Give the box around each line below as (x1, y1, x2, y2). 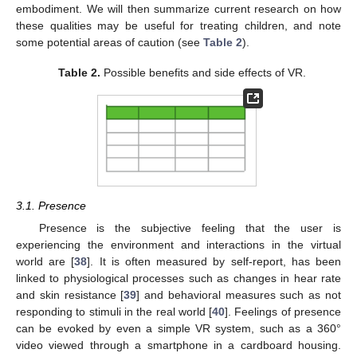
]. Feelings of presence (225, 304, 342, 318)
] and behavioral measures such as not (136, 288, 342, 301)
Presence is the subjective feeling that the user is (38, 221, 341, 234)
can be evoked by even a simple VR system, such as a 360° (16, 321, 341, 335)
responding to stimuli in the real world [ (16, 304, 213, 318)
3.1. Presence (16, 199, 86, 213)
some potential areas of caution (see (16, 35, 203, 49)
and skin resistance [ (16, 288, 124, 301)
